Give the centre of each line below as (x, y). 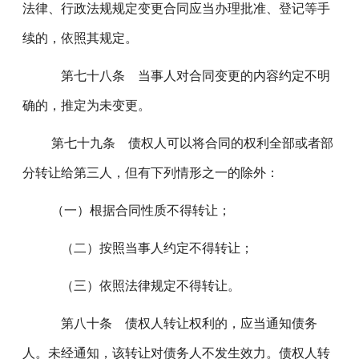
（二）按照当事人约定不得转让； (146, 248)
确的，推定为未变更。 (87, 105)
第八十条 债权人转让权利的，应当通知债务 (178, 323)
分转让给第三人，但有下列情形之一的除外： (151, 173)
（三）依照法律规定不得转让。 (140, 286)
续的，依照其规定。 (81, 38)
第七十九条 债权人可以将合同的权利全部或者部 (186, 143)
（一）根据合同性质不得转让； (135, 210)
